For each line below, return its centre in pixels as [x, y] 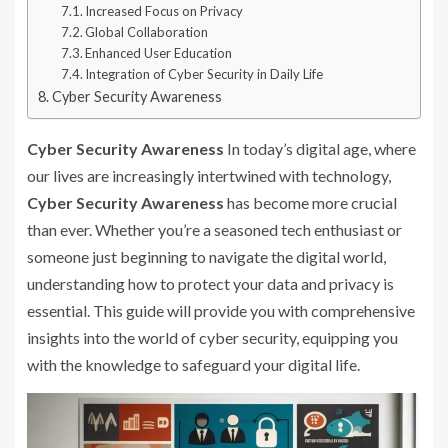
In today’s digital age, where [320, 148]
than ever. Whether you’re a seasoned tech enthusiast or [214, 229]
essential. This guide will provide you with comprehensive [221, 310]
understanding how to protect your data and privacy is [210, 283]
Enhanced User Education [159, 53]
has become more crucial [310, 202]
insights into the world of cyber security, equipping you [212, 337]
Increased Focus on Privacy [164, 11]
